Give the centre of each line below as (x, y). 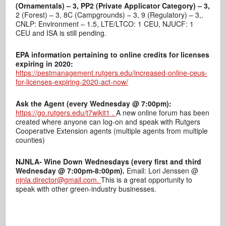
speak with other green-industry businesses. (86, 189)
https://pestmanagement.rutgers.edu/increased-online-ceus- (112, 73)
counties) (31, 140)
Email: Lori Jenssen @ (163, 171)
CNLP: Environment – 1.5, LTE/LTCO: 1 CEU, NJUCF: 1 (105, 24)
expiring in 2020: (45, 64)
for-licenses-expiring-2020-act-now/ (72, 82)
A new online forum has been (163, 113)
